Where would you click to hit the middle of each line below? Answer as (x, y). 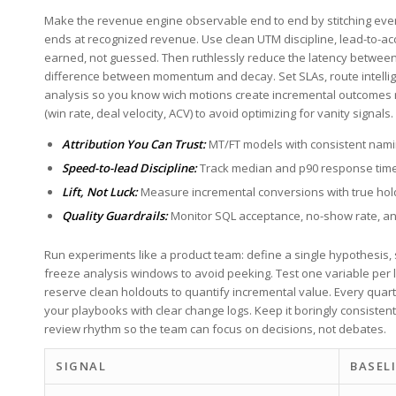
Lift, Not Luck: (100, 191)
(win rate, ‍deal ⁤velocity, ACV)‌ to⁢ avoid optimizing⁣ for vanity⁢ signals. (219, 113)
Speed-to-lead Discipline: (129, 168)
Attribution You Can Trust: (134, 144)
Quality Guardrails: (115, 215)
